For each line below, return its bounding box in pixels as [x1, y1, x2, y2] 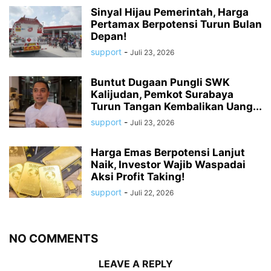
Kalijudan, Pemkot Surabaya [91, 88, 233, 100]
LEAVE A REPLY [98, 257, 173, 270]
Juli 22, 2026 [130, 188, 174, 197]
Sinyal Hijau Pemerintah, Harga [91, 5, 249, 18]
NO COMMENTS [9, 231, 98, 246]
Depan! [91, 30, 127, 42]
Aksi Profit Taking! [91, 170, 185, 183]
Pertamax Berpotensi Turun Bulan [91, 18, 262, 30]
